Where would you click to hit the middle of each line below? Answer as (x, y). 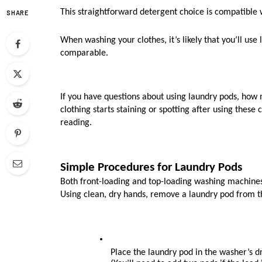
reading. (76, 123)
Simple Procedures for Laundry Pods (151, 167)
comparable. (85, 53)
